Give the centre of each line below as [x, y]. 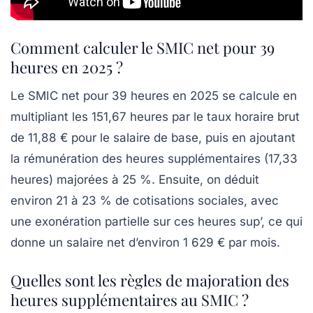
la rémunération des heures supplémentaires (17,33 [154, 159]
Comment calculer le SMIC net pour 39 [143, 48]
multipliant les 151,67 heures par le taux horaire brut [155, 117]
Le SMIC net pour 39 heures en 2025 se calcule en [154, 96]
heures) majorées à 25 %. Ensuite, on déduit [135, 180]
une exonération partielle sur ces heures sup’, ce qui [156, 222]
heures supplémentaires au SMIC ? [130, 300]
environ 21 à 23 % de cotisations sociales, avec [145, 201]
